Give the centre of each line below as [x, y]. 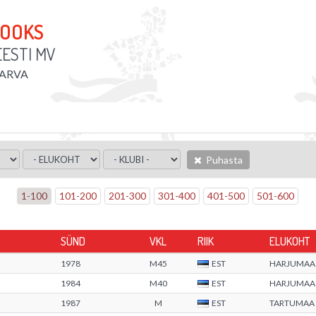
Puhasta [223, 159]
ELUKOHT [290, 241]
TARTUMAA [292, 303]
